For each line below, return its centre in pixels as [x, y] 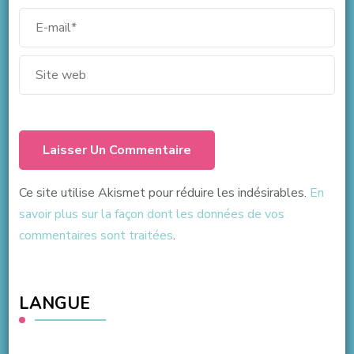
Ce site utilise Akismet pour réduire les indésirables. [164, 192]
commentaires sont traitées [96, 235]
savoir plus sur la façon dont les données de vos [151, 214]
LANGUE [54, 303]
